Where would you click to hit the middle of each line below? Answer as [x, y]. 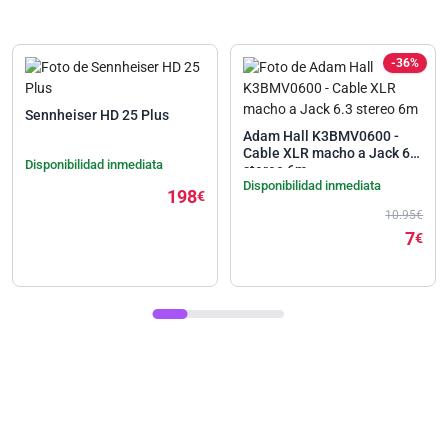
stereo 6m [274, 169]
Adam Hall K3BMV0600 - [320, 135]
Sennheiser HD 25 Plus [96, 114]
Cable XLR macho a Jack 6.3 [332, 152]
